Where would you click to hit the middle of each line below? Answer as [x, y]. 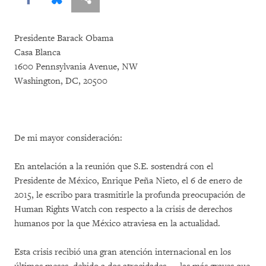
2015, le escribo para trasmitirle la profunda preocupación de [130, 195]
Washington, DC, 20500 [61, 81]
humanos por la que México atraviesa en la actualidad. [117, 224]
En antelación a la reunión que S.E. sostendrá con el [114, 167]
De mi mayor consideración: [68, 138]
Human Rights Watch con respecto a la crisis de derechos [123, 209]
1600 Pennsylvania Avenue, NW [76, 67]
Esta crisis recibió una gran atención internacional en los [123, 252]
